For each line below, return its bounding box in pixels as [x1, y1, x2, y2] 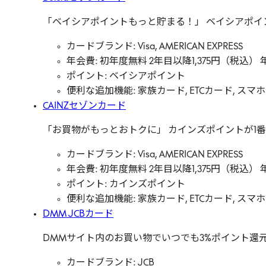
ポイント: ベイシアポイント [66, 72, 185, 81]
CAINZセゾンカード [43, 102, 126, 111]
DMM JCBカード [43, 210, 113, 219]
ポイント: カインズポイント [66, 180, 185, 189]
